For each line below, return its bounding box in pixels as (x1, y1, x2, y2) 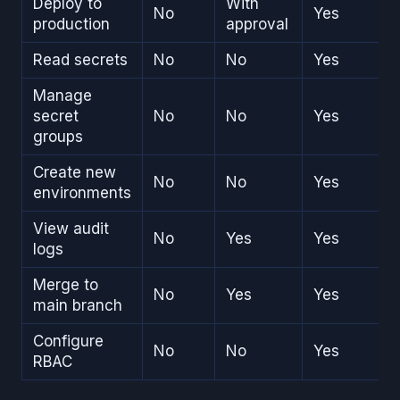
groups (33, 127, 83, 146)
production (33, 14, 110, 33)
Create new (33, 162, 116, 181)
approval (226, 14, 288, 33)
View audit (33, 219, 109, 237)
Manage (33, 86, 92, 104)
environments (33, 183, 131, 202)
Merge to (33, 275, 98, 294)
